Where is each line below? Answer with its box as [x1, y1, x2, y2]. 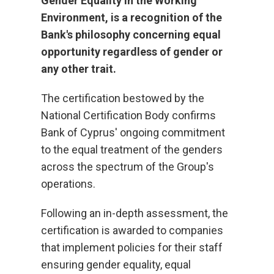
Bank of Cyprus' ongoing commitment [41, 126, 226, 139]
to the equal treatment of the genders [41, 143, 223, 156]
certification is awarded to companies [41, 224, 224, 237]
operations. [41, 177, 96, 190]
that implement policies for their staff [41, 241, 223, 254]
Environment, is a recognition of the [41, 11, 223, 24]
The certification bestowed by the [41, 92, 205, 105]
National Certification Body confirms [41, 109, 217, 122]
